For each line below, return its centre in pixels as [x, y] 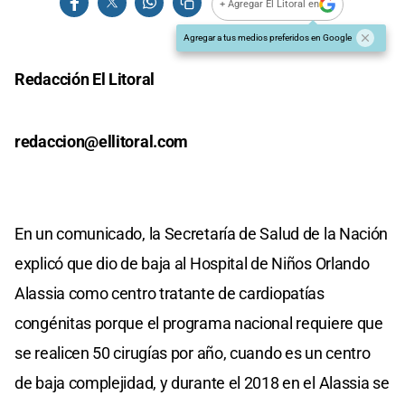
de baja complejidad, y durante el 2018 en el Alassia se [202, 382]
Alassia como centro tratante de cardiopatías [170, 293]
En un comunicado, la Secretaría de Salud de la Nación [202, 233]
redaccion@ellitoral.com [102, 141]
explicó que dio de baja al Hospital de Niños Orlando [192, 263]
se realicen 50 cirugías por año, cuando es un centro [193, 353]
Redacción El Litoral [85, 79]
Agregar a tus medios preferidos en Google [268, 37]
